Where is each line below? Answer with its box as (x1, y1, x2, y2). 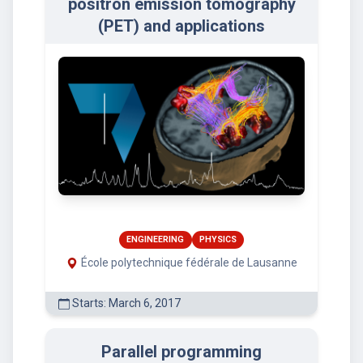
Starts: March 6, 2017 (70, 296, 181, 310)
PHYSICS (199, 233, 237, 245)
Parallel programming (101, 341, 262, 361)
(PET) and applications (98, 15, 265, 36)
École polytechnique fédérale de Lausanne (80, 255, 297, 269)
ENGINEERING (126, 233, 185, 245)
